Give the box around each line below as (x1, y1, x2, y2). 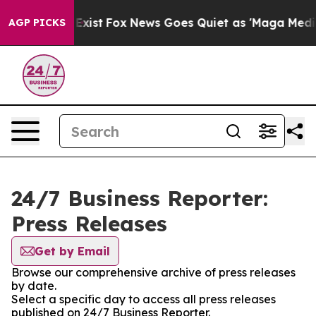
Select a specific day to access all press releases (11, 292, 276, 306)
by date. (11, 279, 56, 293)
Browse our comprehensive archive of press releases (11, 265, 296, 279)
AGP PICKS (8, 16, 66, 29)
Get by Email (35, 244, 110, 258)
